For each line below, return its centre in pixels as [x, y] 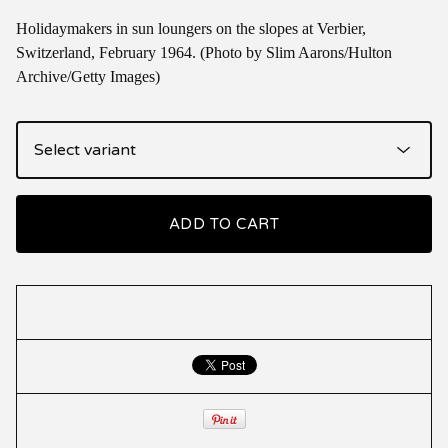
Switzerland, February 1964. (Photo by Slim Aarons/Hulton [204, 52]
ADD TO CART [224, 223]
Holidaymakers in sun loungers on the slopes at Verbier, [191, 28]
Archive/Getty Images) [88, 76]
